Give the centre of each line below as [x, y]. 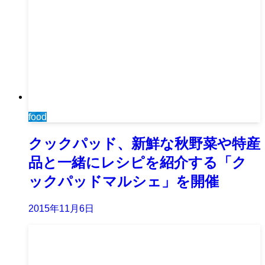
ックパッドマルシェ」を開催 [124, 182]
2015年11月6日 [61, 209]
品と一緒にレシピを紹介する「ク [138, 163]
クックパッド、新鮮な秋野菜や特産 [144, 144]
